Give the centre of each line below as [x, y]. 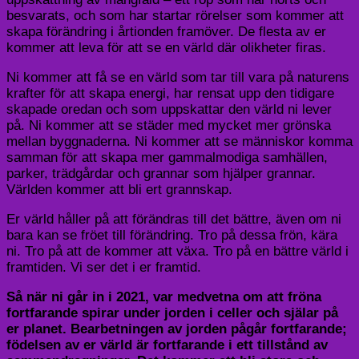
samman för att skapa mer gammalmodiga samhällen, [167, 158]
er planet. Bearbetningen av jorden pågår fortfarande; [177, 329]
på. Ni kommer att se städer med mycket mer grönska [169, 126]
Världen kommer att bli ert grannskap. [119, 190]
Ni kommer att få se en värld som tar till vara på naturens [178, 78]
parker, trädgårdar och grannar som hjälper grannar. [161, 174]
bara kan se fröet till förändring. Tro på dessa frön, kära [172, 236]
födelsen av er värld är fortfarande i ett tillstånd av [167, 345]
